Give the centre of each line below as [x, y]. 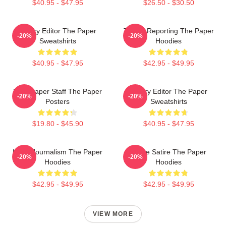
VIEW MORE [113, 214]
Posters [58, 101]
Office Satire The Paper [168, 152]
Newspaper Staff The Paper [58, 91]
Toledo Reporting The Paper [168, 31]
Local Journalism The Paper [58, 152]
